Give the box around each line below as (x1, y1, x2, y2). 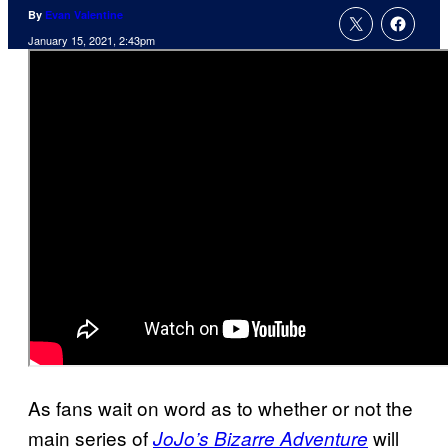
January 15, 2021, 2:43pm (28, 32, 155, 49)
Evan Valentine (45, 7, 123, 23)
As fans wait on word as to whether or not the (28, 394, 413, 422)
